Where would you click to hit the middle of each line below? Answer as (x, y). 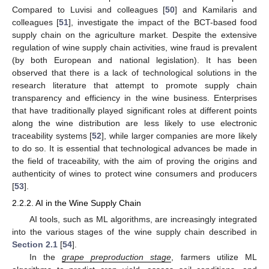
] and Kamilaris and (216, 10)
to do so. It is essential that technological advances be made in (134, 149)
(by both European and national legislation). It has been (134, 60)
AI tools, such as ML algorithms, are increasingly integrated (143, 219)
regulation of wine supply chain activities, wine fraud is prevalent (134, 48)
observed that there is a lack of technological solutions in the (134, 73)
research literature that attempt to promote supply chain (134, 86)
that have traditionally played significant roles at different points (134, 111)
